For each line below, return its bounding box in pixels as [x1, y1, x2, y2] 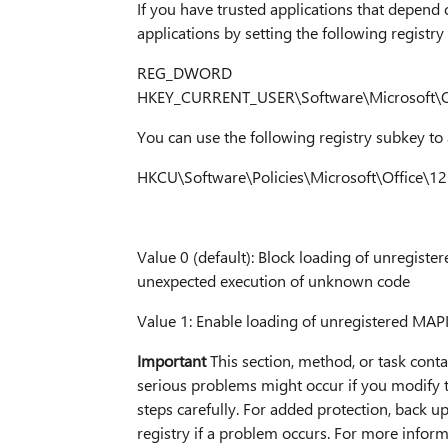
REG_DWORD [136, 62, 232, 84]
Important [136, 350, 206, 372]
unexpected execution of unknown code [136, 270, 410, 292]
